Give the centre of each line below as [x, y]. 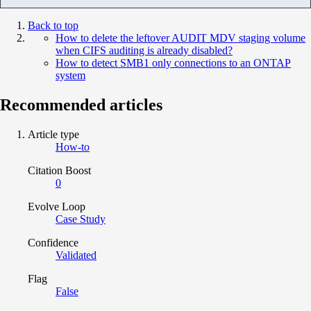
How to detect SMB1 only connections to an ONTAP [173, 62]
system [70, 75]
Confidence [53, 242]
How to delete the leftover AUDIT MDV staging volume [180, 37]
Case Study [81, 219]
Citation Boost [59, 170]
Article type [53, 134]
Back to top [53, 25]
